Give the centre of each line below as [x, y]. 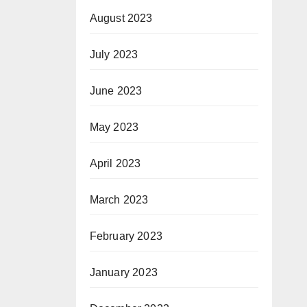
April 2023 [115, 163]
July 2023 [114, 54]
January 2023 [123, 272]
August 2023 [121, 18]
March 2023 [119, 200]
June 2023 [116, 91]
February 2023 [126, 236]
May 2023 [114, 127]
